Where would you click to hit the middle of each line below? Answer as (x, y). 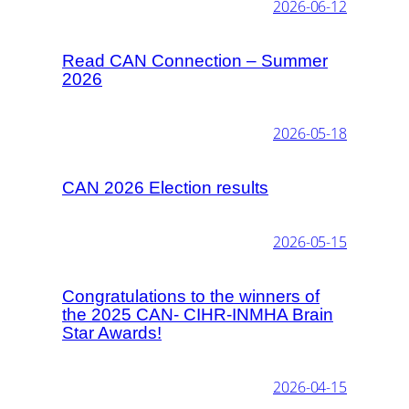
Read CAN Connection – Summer (195, 60)
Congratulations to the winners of (191, 296)
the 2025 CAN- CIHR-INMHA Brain (198, 314)
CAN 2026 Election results (165, 187)
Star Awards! (112, 332)
